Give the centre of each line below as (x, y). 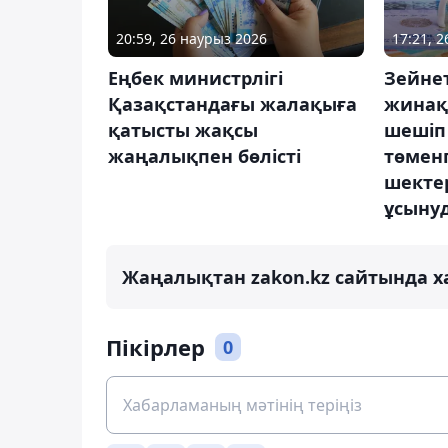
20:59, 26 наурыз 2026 (191, 38)
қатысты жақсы (183, 129)
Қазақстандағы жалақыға (232, 103)
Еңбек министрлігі (195, 77)
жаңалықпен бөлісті (204, 155)
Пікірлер (155, 346)
